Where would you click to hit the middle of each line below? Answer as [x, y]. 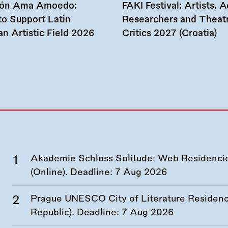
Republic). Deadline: [76, 212]
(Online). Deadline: [73, 172]
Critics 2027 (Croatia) [169, 33]
